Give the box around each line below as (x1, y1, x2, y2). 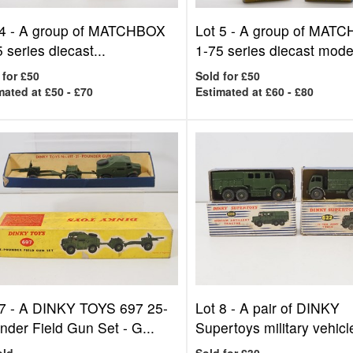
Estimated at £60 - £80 (195, 84, 314, 99)
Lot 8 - (195, 298, 240, 318)
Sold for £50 (195, 68, 261, 84)
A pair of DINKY (240, 298, 340, 318)
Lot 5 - (195, 20, 240, 40)
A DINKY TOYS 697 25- (18, 298, 168, 318)
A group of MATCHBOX (18, 20, 165, 40)
